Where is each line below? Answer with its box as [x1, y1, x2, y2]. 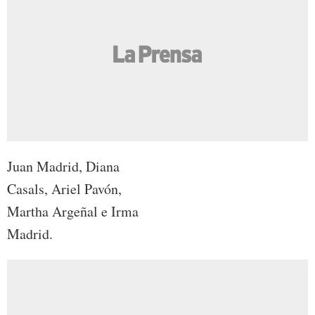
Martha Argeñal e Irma [7, 202, 139, 221]
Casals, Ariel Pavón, [7, 179, 122, 199]
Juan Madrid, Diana [7, 157, 120, 176]
